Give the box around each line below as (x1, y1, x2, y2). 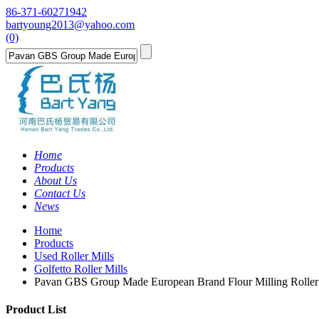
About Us (34, 174, 77, 187)
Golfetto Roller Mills (34, 263, 127, 275)
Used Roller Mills (34, 250, 114, 262)
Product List (6, 303, 66, 316)
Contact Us (34, 187, 85, 199)
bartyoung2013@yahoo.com (6, 19, 135, 31)
